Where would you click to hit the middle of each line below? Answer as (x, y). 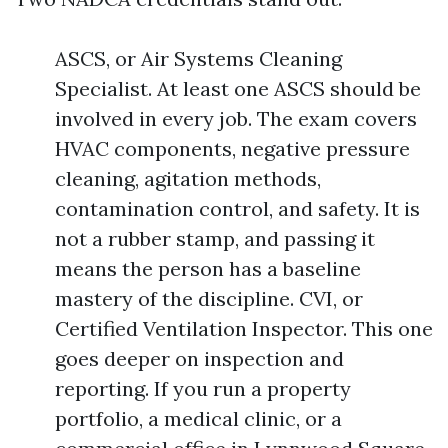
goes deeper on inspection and (199, 358)
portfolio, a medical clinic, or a (198, 418)
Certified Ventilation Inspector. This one (244, 328)
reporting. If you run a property (203, 388)
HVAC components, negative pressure (232, 148)
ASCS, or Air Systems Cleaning (198, 58)
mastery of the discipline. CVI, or (209, 298)
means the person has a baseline (208, 268)
